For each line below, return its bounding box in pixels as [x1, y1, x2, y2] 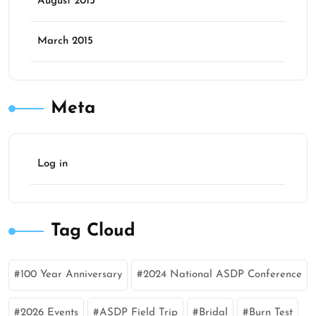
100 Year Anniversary [20, 269, 122, 280]
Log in [37, 158, 68, 169]
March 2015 [37, 35, 93, 47]
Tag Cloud [51, 221, 135, 240]
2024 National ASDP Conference [143, 269, 302, 280]
